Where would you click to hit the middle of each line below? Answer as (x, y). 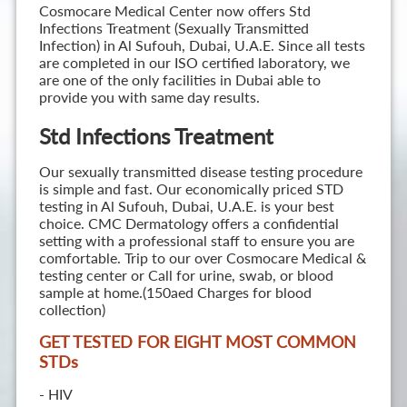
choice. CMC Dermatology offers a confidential (189, 223)
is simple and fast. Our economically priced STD (191, 189)
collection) (72, 310)
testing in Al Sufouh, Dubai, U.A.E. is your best (186, 206)
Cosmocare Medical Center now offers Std (174, 11)
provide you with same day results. (149, 97)
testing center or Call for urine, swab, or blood (186, 275)
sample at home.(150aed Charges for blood (175, 293)
